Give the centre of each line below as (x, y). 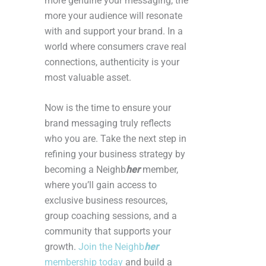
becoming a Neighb (85, 170)
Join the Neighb (111, 247)
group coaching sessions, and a (111, 216)
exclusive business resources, (106, 201)
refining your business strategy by (115, 154)
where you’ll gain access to (101, 185)
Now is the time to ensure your (108, 108)
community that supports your (108, 232)
